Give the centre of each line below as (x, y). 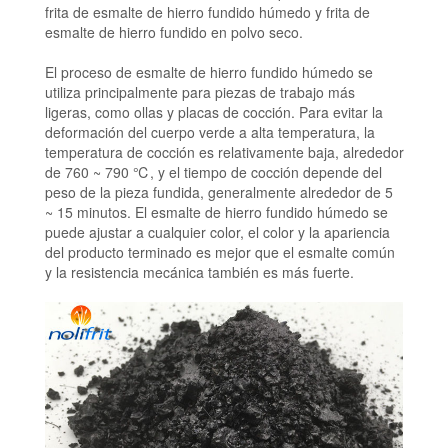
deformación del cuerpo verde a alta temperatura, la (209, 131)
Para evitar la (340, 111)
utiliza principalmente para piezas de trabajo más (199, 91)
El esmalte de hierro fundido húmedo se (261, 211)
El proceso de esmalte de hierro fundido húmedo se (208, 71)
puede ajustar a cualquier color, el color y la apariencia (217, 231)
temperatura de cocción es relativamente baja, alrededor (224, 151)
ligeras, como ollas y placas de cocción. (169, 111)
